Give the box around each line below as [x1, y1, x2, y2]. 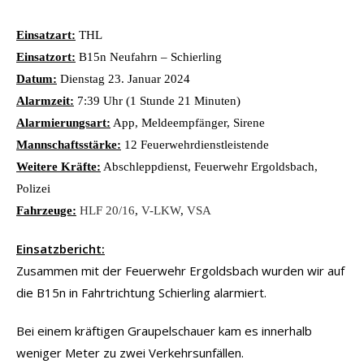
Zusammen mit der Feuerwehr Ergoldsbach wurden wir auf [16, 262, 344, 279]
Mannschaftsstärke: [16, 137, 121, 151]
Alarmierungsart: [16, 115, 110, 129]
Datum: [16, 71, 57, 85]
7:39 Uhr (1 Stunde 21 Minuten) [74, 93, 240, 107]
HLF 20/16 [80, 203, 135, 217]
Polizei [16, 181, 50, 195]
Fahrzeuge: [16, 203, 76, 217]
